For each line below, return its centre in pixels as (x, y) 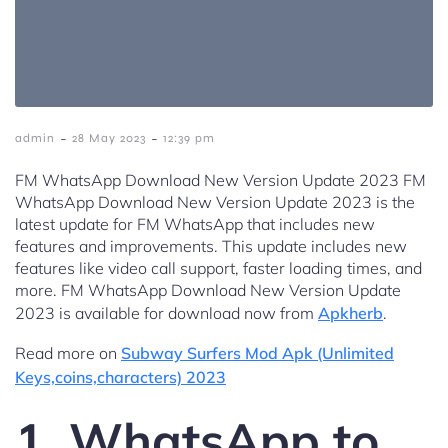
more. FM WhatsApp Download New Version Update (208, 290)
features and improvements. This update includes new (211, 246)
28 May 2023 (109, 138)
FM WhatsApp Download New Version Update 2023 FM (220, 180)
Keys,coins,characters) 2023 (120, 377)
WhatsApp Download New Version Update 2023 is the (215, 202)
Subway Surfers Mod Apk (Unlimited (257, 353)
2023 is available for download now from (166, 313)
